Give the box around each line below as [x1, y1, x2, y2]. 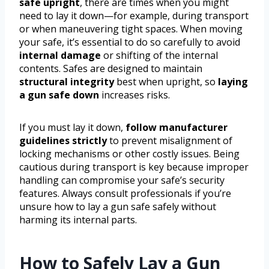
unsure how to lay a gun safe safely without [19, 199, 216, 213]
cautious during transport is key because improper [19, 160, 249, 174]
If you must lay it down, [19, 120, 125, 134]
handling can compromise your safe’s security [19, 173, 225, 187]
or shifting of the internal [101, 48, 218, 62]
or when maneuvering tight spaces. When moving [19, 22, 243, 35]
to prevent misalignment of [107, 133, 232, 147]
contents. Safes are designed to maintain [19, 61, 202, 75]
